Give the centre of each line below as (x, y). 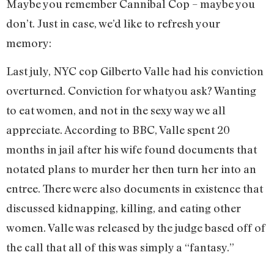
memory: (30, 43)
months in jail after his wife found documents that (131, 150)
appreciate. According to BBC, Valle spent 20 (118, 130)
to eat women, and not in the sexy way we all (116, 110)
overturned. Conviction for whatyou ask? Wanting (131, 91)
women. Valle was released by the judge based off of (136, 228)
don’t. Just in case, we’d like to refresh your (113, 23)
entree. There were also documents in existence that (135, 189)
